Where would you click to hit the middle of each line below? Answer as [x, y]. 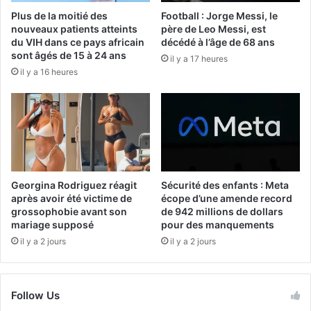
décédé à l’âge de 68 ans [218, 42]
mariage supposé [52, 224]
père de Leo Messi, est [213, 28]
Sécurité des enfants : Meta [225, 185]
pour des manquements [218, 224]
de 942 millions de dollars [222, 211]
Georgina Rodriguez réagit [74, 185]
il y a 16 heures [49, 72]
